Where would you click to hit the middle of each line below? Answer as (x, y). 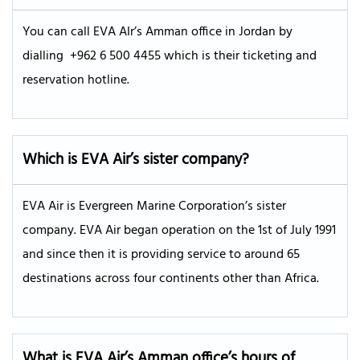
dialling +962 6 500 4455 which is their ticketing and (170, 56)
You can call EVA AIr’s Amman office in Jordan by (157, 32)
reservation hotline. (76, 80)
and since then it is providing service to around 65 (161, 254)
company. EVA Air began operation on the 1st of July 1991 (179, 230)
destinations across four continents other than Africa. (172, 278)
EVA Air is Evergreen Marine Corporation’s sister (154, 206)
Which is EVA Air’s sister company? (136, 160)
